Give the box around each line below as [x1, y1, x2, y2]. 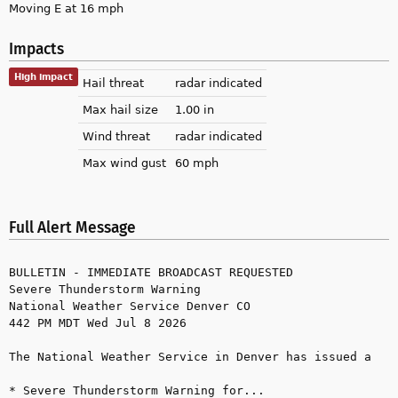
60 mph [175, 152, 219, 172]
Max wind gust [83, 152, 166, 172]
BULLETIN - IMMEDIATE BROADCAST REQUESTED [9, 266, 293, 280]
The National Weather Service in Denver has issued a [9, 350, 371, 364]
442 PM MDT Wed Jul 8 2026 [9, 316, 187, 330]
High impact [14, 68, 73, 84]
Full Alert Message [9, 218, 136, 237]
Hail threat [83, 72, 144, 92]
